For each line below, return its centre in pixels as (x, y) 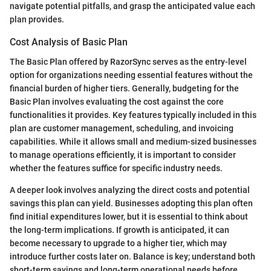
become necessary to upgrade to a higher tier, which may (118, 243)
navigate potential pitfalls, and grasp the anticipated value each (132, 6)
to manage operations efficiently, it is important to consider (123, 155)
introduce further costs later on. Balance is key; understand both (132, 256)
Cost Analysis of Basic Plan (69, 42)
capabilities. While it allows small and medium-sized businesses (133, 141)
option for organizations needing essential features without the (131, 75)
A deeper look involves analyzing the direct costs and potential (130, 190)
